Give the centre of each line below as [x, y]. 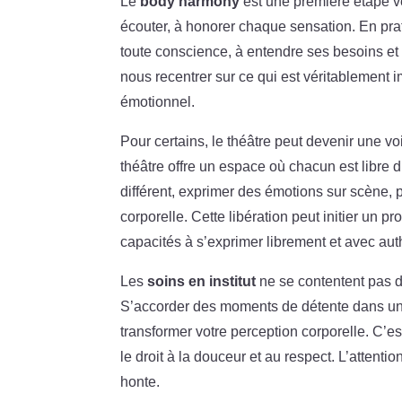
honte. [140, 381]
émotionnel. [158, 101]
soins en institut [202, 281]
